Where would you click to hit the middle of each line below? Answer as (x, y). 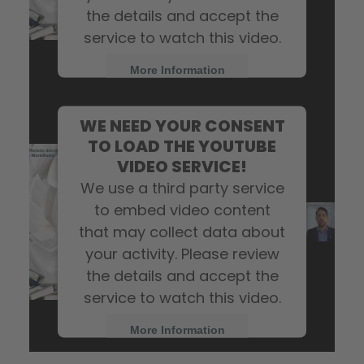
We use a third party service (182, 188)
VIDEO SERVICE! (182, 166)
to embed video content (182, 210)
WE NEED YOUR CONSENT (182, 126)
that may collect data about (182, 232)
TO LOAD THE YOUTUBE (182, 146)
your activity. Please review (182, 253)
